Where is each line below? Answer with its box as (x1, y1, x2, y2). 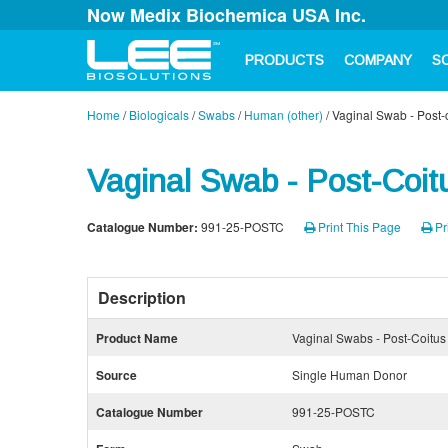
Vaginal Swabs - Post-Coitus (292, 329, 446, 346)
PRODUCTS (245, 52, 324, 68)
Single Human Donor (292, 366, 407, 383)
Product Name (96, 329, 178, 347)
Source (96, 366, 137, 384)
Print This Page (315, 218, 401, 235)
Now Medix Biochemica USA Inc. (87, 2, 366, 28)
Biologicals (129, 106, 189, 123)
